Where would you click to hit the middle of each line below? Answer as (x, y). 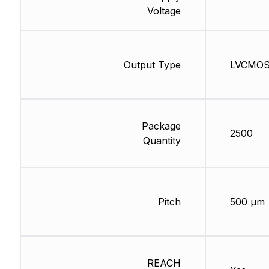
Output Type (152, 65)
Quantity (162, 141)
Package (161, 126)
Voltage (164, 11)
